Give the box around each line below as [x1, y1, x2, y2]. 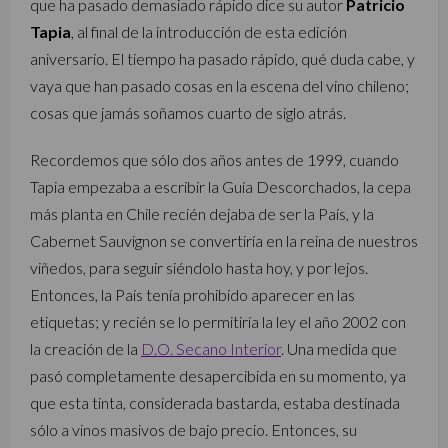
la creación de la [30, 339, 141, 358]
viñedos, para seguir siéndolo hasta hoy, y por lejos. [30, 258, 368, 277]
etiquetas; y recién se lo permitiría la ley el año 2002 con [30, 312, 406, 331]
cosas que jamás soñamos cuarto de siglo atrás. [30, 103, 346, 122]
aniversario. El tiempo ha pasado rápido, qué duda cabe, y [30, 49, 415, 68]
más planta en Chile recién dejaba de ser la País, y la [30, 204, 374, 223]
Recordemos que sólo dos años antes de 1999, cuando [30, 150, 399, 169]
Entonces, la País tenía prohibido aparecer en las [30, 285, 355, 304]
